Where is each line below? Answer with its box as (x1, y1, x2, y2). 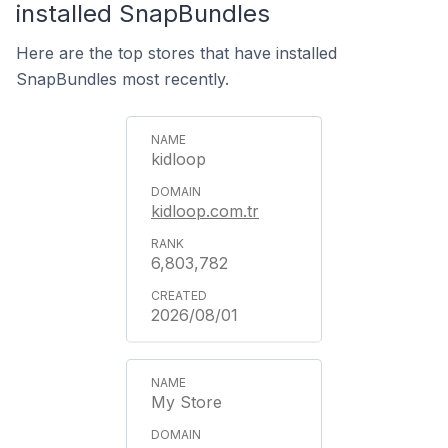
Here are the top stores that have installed (16, 42, 337, 63)
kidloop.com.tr (151, 200, 259, 221)
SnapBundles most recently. (16, 68, 229, 89)
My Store (151, 391, 222, 412)
